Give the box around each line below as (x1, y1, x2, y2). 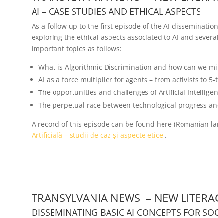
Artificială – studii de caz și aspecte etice (31, 130, 163, 140)
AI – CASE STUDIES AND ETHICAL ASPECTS (31, 5, 201, 18)
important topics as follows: (31, 44, 122, 54)
